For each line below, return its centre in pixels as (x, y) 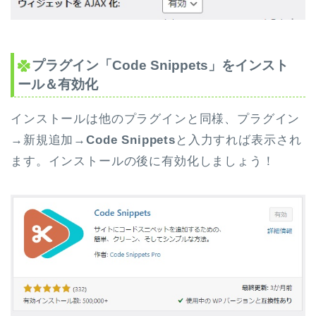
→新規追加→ (49, 140)
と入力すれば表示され (238, 140)
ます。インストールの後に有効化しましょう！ (143, 162)
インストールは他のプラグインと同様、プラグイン (156, 119)
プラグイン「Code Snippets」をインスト (160, 66)
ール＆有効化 (58, 85)
